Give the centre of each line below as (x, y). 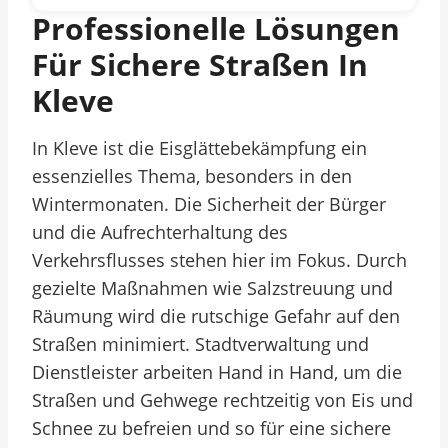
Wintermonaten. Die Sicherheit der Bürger (209, 204)
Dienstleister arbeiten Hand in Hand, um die (217, 372)
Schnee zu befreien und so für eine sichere (211, 428)
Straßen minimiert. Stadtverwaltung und (200, 344)
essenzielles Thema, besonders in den (192, 176)
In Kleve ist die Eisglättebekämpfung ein (199, 148)
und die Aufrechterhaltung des (160, 232)
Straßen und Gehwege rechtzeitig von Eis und (222, 400)
